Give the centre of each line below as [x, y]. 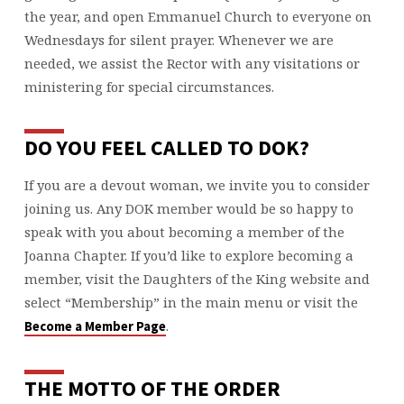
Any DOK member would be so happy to [225, 209]
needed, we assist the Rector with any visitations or [192, 63]
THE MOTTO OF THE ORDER [152, 388]
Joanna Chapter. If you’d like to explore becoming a [188, 256]
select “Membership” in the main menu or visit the [191, 303]
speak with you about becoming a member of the [184, 232]
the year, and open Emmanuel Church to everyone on [197, 16]
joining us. [60, 209]
